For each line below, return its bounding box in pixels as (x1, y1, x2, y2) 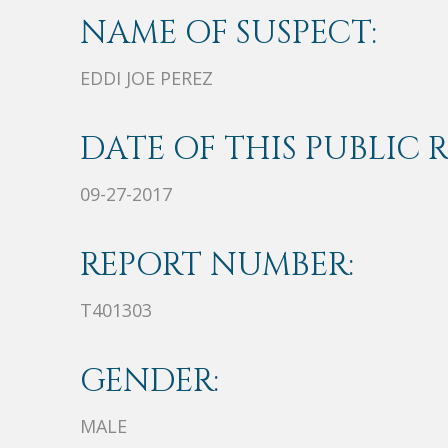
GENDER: (80, 360, 219, 404)
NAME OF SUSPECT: (80, 12, 377, 56)
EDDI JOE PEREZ (80, 66, 213, 91)
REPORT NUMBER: (80, 244, 354, 288)
